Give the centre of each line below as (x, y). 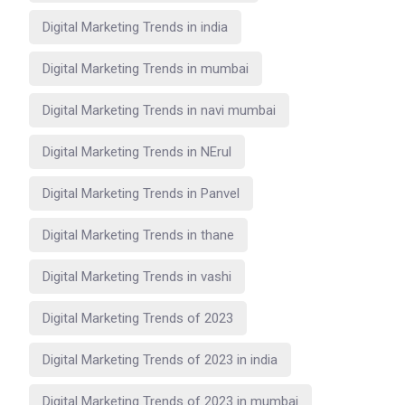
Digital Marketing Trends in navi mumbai (159, 110)
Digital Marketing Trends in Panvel (141, 193)
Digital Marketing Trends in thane (138, 235)
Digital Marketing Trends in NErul (137, 151)
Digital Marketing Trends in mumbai (146, 68)
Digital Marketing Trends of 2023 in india (160, 359)
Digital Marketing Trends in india (135, 27)
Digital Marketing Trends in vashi (137, 276)
